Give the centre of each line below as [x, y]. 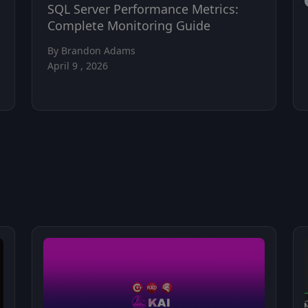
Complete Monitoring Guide [129, 26]
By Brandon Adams [91, 51]
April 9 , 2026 [78, 66]
